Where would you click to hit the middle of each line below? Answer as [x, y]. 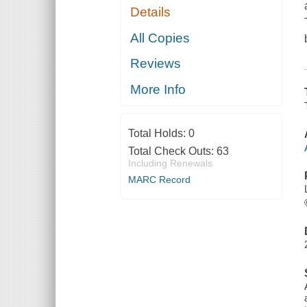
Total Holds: [158, 133]
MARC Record [159, 179]
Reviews [156, 64]
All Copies [160, 38]
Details [151, 12]
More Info [158, 89]
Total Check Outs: [172, 151]
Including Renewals [170, 163]
